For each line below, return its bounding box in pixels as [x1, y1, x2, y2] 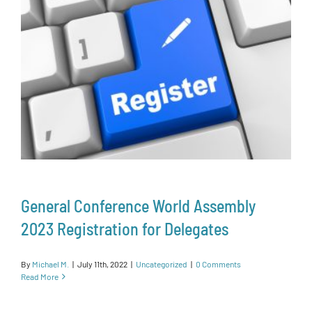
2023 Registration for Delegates [21, 219, 228, 240]
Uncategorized [136, 259, 187, 270]
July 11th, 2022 [77, 259, 127, 270]
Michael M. [32, 259, 69, 270]
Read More [21, 272, 58, 282]
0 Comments [196, 259, 241, 270]
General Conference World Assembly [21, 196, 256, 217]
